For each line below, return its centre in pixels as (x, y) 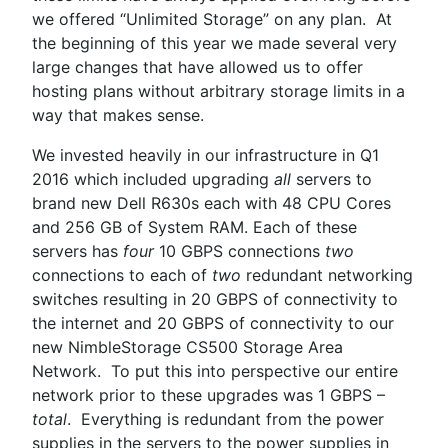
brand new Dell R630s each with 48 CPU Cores (211, 202)
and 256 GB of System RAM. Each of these (194, 226)
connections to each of (122, 274)
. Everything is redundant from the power (225, 418)
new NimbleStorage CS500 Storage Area (187, 346)
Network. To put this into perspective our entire (215, 370)
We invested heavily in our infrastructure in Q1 (205, 154)
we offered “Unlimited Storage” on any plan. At (212, 18)
